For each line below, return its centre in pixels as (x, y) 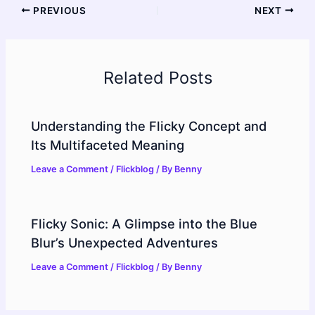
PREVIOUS (58, 10)
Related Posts (157, 78)
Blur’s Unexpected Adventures (125, 242)
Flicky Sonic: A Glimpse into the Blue (144, 223)
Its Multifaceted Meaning (108, 144)
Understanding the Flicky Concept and (149, 126)
